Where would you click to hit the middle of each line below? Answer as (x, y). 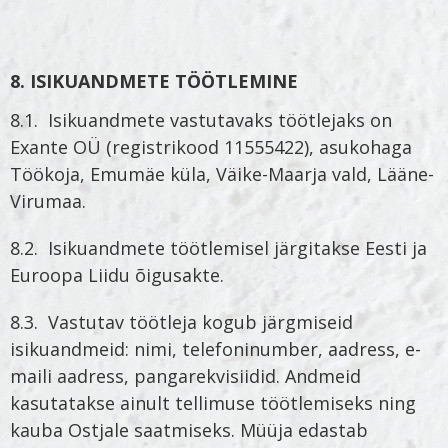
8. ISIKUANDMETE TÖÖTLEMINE (154, 80)
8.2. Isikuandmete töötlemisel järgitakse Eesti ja (218, 247)
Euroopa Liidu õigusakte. (117, 274)
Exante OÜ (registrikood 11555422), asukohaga (211, 146)
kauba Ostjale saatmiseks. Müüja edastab (189, 429)
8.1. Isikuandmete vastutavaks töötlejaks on (201, 119)
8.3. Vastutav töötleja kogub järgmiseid (181, 321)
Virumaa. (48, 200)
